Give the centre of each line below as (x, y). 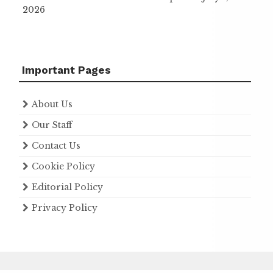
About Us (52, 104)
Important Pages (66, 70)
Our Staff (52, 125)
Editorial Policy (67, 187)
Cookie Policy (63, 166)
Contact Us (56, 145)
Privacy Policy (65, 207)
